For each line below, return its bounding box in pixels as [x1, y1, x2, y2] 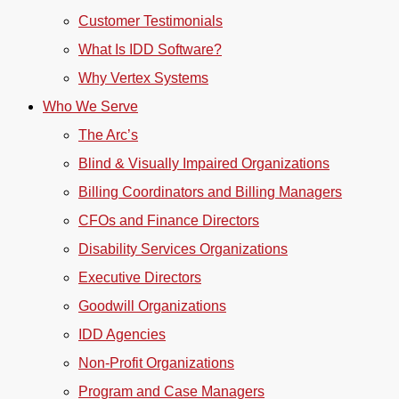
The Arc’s [78, 127, 138, 142]
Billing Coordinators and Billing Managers [78, 184, 342, 199]
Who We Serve [43, 99, 138, 114]
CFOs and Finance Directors [78, 213, 259, 228]
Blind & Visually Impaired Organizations [78, 156, 330, 171]
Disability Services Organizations [78, 241, 288, 256]
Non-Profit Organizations [78, 355, 234, 370]
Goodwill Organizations [78, 298, 226, 313]
